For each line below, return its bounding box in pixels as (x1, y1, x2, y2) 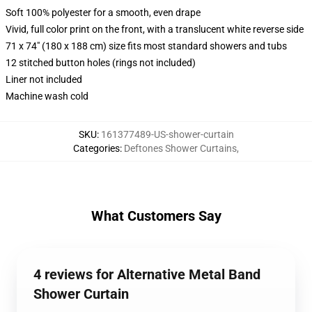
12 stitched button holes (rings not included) (6, 57, 196, 68)
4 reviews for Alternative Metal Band (33, 266, 260, 283)
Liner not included (6, 74, 82, 85)
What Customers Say (91, 208, 221, 224)
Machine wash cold (6, 91, 88, 102)
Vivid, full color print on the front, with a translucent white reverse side (6, 24, 304, 35)
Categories (73, 143, 120, 154)
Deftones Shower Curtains (124, 143, 237, 154)
